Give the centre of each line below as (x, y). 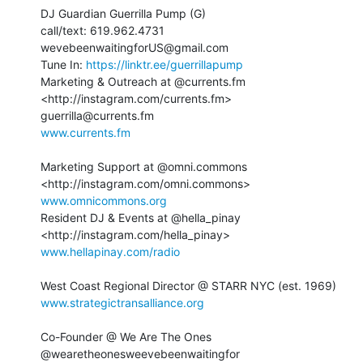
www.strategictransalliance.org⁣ (122, 302)
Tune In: (63, 64)
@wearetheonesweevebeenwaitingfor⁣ (140, 353)
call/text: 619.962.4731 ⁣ (104, 30)
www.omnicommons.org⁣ (104, 200)
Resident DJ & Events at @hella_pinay (141, 217)
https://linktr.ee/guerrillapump (164, 64)
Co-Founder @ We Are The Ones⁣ (126, 336)
